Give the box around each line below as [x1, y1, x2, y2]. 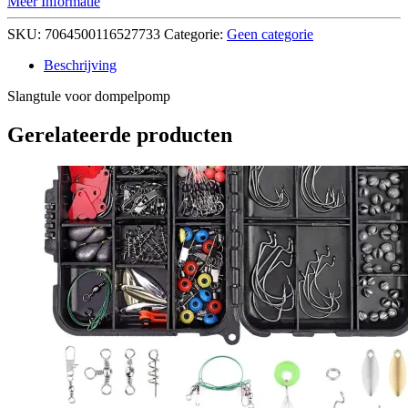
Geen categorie [227, 25, 313, 42]
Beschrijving [44, 56, 117, 73]
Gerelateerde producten [7, 122, 232, 147]
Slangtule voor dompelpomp [7, 87, 170, 104]
